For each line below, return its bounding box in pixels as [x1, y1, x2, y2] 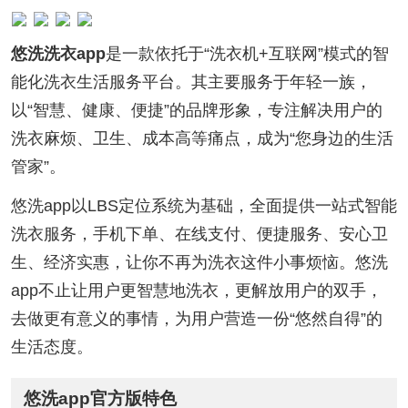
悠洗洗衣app [10, 45, 106, 64]
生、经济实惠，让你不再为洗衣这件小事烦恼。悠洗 [10, 253, 388, 272]
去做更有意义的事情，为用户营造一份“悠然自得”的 [10, 310, 382, 329]
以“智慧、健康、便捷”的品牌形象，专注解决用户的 [10, 101, 382, 120]
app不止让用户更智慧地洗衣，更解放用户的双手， [10, 281, 382, 301]
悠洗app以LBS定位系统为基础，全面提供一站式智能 [10, 197, 397, 216]
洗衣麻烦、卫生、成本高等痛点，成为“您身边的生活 [10, 129, 393, 148]
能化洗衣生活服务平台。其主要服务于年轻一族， [10, 73, 372, 92]
